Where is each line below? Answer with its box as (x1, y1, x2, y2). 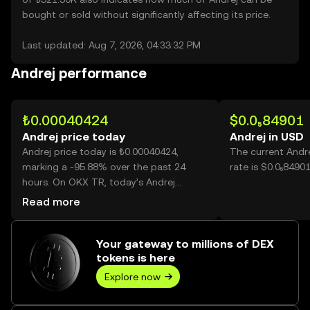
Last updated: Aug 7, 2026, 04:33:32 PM (22, 39, 201, 51)
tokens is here (96, 251, 175, 264)
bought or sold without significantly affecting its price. (22, 9, 271, 20)
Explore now (104, 271, 161, 282)
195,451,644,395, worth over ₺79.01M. (22, 207, 192, 218)
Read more (22, 195, 80, 208)
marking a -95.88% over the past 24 (22, 161, 185, 172)
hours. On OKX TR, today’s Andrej (22, 176, 175, 188)
